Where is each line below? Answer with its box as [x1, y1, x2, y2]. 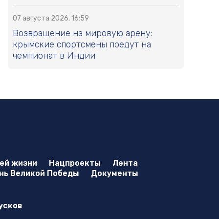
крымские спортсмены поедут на [13, 39, 151, 50]
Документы [91, 168, 138, 178]
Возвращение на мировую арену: [13, 28, 152, 39]
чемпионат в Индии [13, 50, 95, 62]
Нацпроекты [49, 158, 101, 168]
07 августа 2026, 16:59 [13, 14, 89, 23]
